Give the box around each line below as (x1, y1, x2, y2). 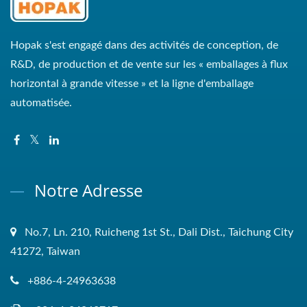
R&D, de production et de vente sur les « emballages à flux (10, 59, 288, 71)
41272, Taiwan (10, 246, 80, 258)
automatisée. (10, 97, 72, 109)
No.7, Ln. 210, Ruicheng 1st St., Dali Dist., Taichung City (25, 227, 293, 238)
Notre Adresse (34, 179, 143, 202)
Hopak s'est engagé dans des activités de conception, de (10, 40, 278, 51)
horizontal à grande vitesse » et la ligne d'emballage (10, 78, 254, 90)
